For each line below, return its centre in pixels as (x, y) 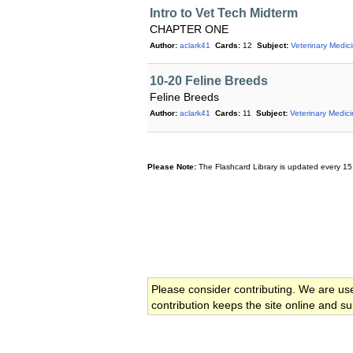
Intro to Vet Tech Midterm (224, 13)
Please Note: (172, 167)
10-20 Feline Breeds (209, 81)
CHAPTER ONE (189, 30)
